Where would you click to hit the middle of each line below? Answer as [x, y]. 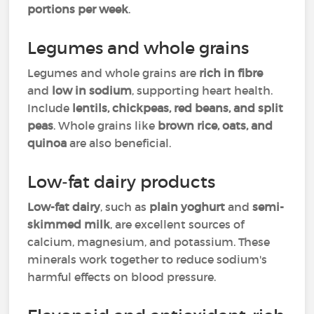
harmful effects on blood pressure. [122, 277]
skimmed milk [69, 224]
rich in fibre [231, 73]
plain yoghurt [187, 207]
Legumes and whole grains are [114, 73]
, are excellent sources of [177, 224]
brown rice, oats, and [216, 125]
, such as [125, 207]
